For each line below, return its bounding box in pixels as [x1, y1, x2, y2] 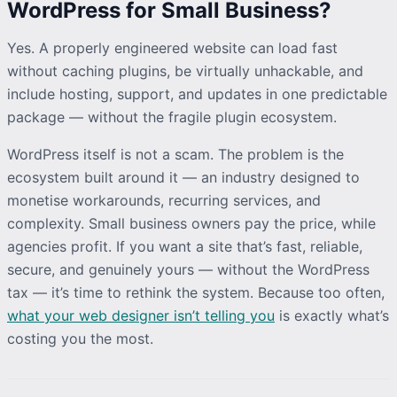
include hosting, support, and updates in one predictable [7, 84, 387, 103]
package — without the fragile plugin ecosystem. [7, 107, 337, 126]
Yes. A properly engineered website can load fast [7, 38, 338, 57]
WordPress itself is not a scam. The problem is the [7, 144, 344, 163]
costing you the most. [7, 329, 153, 347]
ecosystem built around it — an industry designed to [7, 167, 360, 186]
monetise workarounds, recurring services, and [7, 191, 321, 209]
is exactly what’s [275, 306, 389, 324]
